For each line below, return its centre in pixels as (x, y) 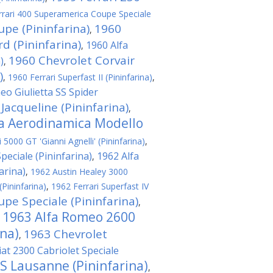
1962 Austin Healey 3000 (79, 172)
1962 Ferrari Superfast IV (100, 186)
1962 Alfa (118, 156)
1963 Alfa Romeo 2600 (69, 217)
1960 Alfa (107, 45)
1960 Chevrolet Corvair (72, 60)
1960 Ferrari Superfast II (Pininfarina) (80, 77)
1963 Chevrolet (66, 234)
